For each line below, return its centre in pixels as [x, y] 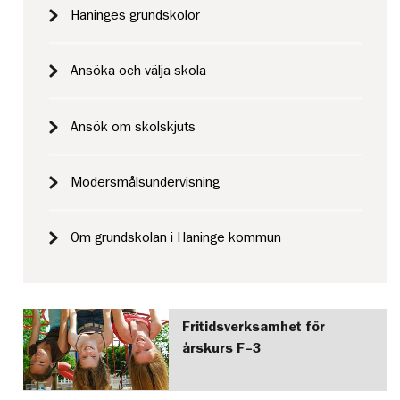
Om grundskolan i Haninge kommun [176, 238]
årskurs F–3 [221, 348]
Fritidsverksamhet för [253, 326]
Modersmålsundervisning [146, 182]
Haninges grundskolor [136, 15]
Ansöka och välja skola [139, 71]
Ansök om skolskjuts [133, 126]
